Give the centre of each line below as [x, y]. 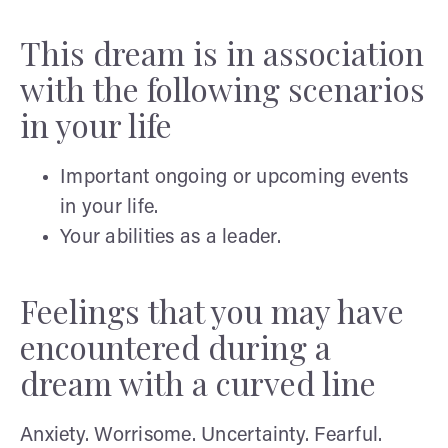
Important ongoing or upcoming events [234, 177]
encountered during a [175, 346]
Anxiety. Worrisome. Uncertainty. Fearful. [201, 435]
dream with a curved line [198, 382]
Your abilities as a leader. [170, 237]
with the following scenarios [222, 88]
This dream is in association [222, 52]
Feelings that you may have [212, 310]
